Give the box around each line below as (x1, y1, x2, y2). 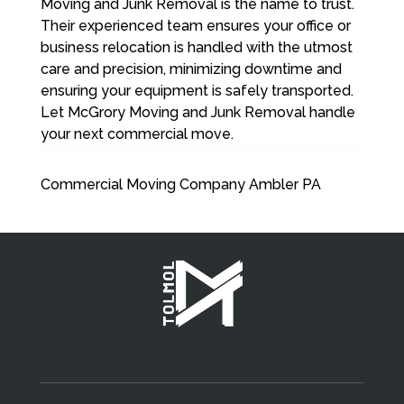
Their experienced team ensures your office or (40, 16, 351, 34)
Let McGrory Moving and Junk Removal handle (40, 103, 355, 121)
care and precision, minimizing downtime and (40, 60, 342, 78)
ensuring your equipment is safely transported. (40, 81, 353, 99)
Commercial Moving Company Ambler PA (40, 175, 321, 193)
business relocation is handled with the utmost (40, 38, 353, 56)
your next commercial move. (40, 124, 234, 142)
